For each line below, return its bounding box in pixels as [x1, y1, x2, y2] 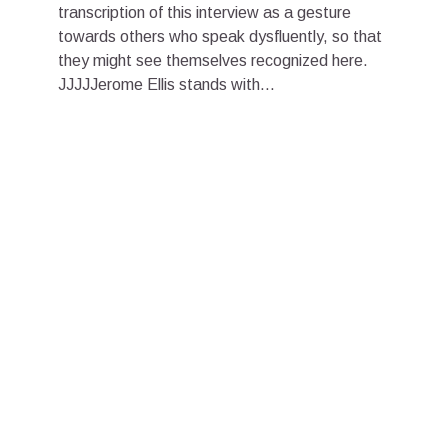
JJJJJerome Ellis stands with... [58, 76, 275, 94]
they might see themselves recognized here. [58, 52, 368, 70]
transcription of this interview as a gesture [58, 4, 351, 22]
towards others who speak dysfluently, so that [58, 28, 382, 46]
